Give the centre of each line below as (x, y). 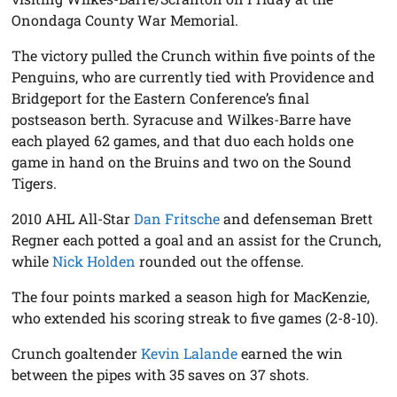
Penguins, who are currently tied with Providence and (194, 76)
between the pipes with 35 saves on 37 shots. (161, 374)
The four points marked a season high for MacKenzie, (191, 296)
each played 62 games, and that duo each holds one (183, 140)
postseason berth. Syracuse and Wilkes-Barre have (182, 119)
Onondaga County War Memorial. (125, 19)
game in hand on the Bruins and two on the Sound (182, 161)
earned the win (291, 353)
